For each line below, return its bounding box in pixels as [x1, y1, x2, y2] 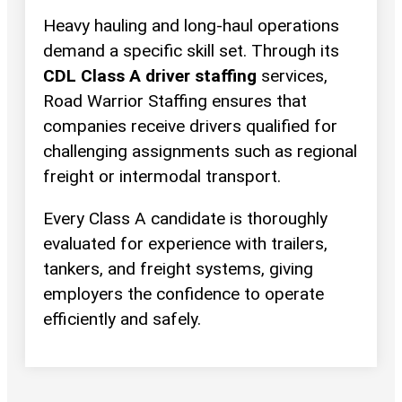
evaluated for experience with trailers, [43, 232, 328, 254]
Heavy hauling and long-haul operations [43, 14, 339, 36]
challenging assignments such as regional [43, 140, 357, 162]
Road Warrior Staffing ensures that [43, 90, 307, 111]
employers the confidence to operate [43, 283, 324, 304]
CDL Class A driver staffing [43, 65, 257, 86]
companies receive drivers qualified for [43, 115, 337, 136]
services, [257, 65, 328, 86]
